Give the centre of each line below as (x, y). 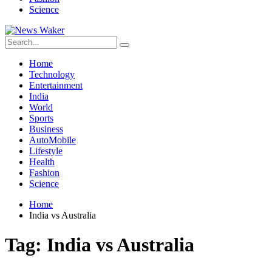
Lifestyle (46, 151)
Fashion (44, 173)
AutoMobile (53, 140)
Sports (41, 118)
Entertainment (56, 85)
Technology (52, 74)
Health (42, 162)
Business (46, 129)
